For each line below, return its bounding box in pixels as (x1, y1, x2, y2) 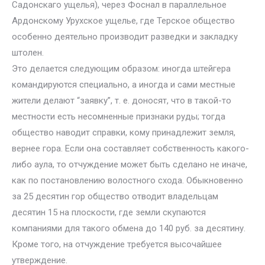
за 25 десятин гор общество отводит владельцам (12, 191, 218, 202)
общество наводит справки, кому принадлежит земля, (12, 127, 235, 138)
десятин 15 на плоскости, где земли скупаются (12, 207, 206, 218)
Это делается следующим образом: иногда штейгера (12, 63, 231, 74)
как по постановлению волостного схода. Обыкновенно (12, 175, 243, 186)
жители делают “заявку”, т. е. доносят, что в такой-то (12, 95, 231, 106)
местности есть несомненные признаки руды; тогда (12, 111, 225, 122)
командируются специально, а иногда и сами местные (12, 79, 235, 90)
